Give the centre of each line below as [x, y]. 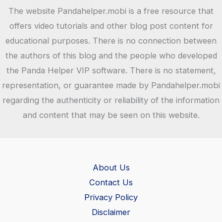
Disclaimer [111, 212]
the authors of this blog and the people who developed [111, 56]
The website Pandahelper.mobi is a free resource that [111, 11]
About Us [111, 168]
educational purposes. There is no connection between [111, 41]
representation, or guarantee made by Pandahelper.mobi [111, 85]
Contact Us [111, 183]
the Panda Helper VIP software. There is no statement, [111, 71]
